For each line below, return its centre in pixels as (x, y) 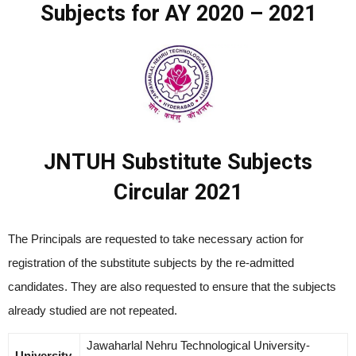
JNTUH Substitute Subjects (178, 163)
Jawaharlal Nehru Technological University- (198, 346)
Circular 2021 (178, 193)
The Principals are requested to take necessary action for (156, 239)
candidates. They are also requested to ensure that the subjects (172, 287)
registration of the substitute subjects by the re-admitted (151, 263)
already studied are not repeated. (93, 311)
